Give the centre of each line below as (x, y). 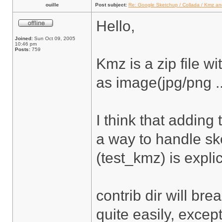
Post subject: (111, 5)
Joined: (24, 38)
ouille (52, 5)
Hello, (115, 26)
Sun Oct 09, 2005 (54, 38)
